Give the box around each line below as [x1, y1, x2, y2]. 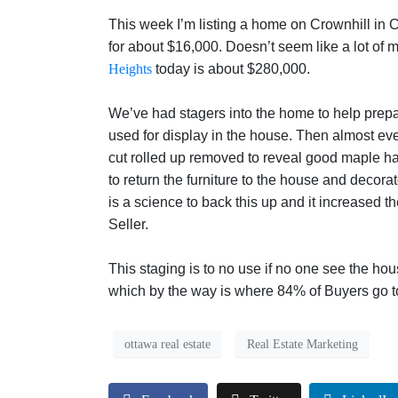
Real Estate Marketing [247, 337, 358, 351]
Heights [108, 61, 152, 77]
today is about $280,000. [152, 61, 310, 77]
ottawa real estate [124, 337, 211, 351]
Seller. [108, 217, 148, 233]
